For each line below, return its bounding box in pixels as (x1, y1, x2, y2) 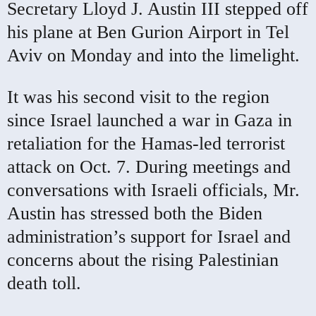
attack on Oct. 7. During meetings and (7, 156, 291, 177)
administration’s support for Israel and (7, 226, 291, 247)
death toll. (7, 272, 81, 293)
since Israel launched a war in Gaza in (7, 109, 292, 130)
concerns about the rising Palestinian (7, 249, 279, 270)
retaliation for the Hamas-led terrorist (7, 133, 285, 154)
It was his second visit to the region (7, 86, 269, 107)
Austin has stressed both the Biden (7, 202, 262, 224)
